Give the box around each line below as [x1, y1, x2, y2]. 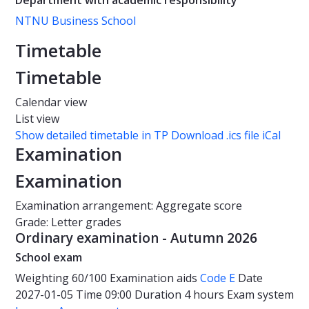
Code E [200, 270, 235, 286]
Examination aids [110, 270, 200, 286]
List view [15, 111, 59, 127]
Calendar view [15, 94, 87, 110]
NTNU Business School [15, 13, 136, 29]
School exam [15, 250, 82, 266]
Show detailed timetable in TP [15, 128, 168, 143]
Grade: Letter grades [15, 215, 121, 230]
